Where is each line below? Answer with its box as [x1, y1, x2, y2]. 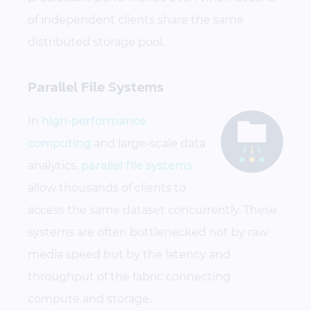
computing [28, 136, 91, 150]
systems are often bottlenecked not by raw [28, 225, 268, 239]
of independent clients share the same [28, 13, 244, 27]
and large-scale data [91, 136, 205, 150]
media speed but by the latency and [28, 247, 230, 261]
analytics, [28, 158, 81, 172]
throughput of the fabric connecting [28, 269, 230, 283]
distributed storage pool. [28, 35, 165, 49]
